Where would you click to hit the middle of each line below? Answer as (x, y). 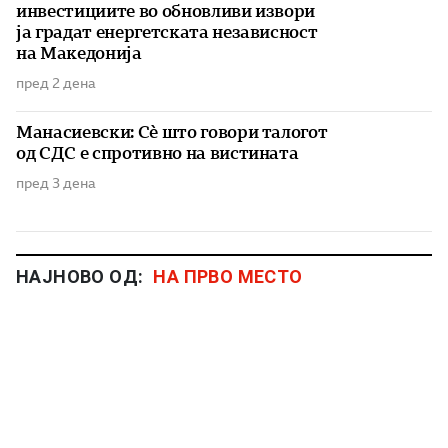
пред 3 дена (56, 183)
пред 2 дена (56, 83)
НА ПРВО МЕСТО (228, 277)
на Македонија (79, 53)
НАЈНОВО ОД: (80, 277)
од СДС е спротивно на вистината (157, 153)
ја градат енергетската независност (167, 32)
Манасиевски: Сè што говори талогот (172, 132)
